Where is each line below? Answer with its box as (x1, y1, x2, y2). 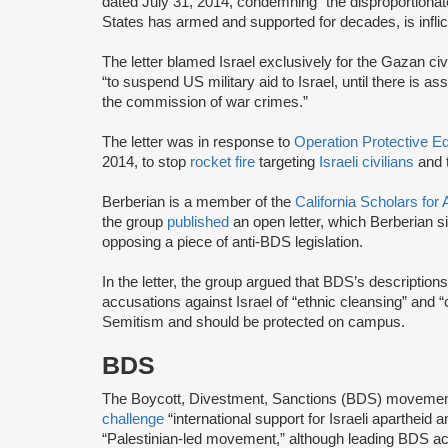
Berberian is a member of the (102, 193, 295, 210)
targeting (255, 153, 319, 170)
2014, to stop (102, 153, 190, 170)
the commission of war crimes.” (102, 93, 308, 110)
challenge (102, 410, 164, 427)
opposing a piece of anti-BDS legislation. (102, 233, 363, 250)
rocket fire (190, 153, 255, 170)
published (167, 213, 233, 230)
